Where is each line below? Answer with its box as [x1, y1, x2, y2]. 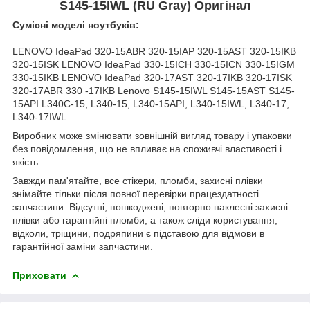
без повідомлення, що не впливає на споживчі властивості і [12, 143, 282, 154]
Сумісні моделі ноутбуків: [12, 19, 139, 30]
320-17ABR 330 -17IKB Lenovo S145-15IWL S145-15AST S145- [12, 84, 295, 96]
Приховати [12, 269, 66, 281]
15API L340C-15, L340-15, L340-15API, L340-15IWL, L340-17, [12, 98, 289, 109]
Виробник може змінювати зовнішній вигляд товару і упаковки [12, 129, 292, 141]
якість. [12, 156, 41, 167]
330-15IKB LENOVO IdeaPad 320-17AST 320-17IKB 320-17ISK [12, 71, 292, 83]
